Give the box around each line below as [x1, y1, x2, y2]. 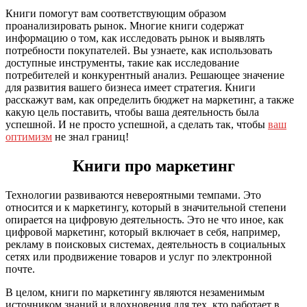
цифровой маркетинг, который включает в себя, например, [5, 226, 280, 238]
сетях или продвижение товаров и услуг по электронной [5, 251, 272, 263]
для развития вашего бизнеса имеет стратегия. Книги [5, 82, 256, 94]
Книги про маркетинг [72, 157, 235, 175]
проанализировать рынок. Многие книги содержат [5, 20, 244, 32]
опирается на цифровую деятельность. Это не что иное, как [5, 214, 284, 226]
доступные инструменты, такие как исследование [5, 57, 239, 69]
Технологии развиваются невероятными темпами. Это [5, 189, 261, 201]
